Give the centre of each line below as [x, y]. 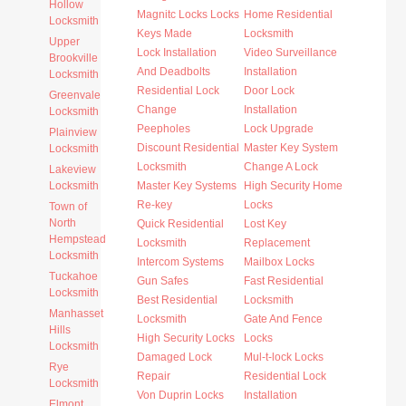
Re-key [155, 205]
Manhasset [77, 314]
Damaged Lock [175, 357]
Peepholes [164, 129]
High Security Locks [186, 338]
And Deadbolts [174, 72]
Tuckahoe [74, 276]
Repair [154, 376]
